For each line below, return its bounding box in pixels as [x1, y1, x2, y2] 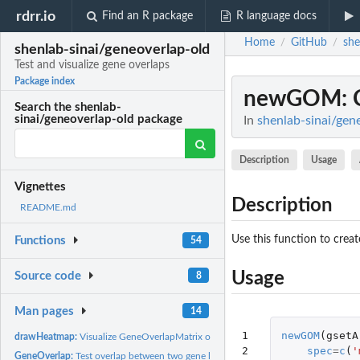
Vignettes [14, 181, 67, 194]
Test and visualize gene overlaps [14, 59, 170, 72]
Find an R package [102, 10, 194, 22]
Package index [14, 76, 76, 87]
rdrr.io [16, 9, 56, 23]
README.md [20, 202, 76, 213]
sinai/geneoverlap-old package [14, 113, 183, 126]
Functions [14, 235, 67, 247]
